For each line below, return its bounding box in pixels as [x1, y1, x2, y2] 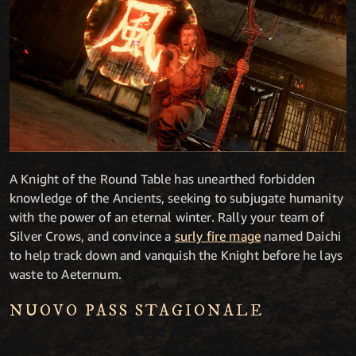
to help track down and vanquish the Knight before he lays [10, 246, 343, 263]
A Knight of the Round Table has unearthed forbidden [10, 170, 315, 187]
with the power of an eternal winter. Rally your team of [10, 208, 324, 225]
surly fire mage [174, 227, 261, 244]
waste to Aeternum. [10, 265, 122, 282]
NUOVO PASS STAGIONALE [10, 300, 264, 321]
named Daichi [261, 227, 342, 244]
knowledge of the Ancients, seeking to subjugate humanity [10, 189, 343, 206]
